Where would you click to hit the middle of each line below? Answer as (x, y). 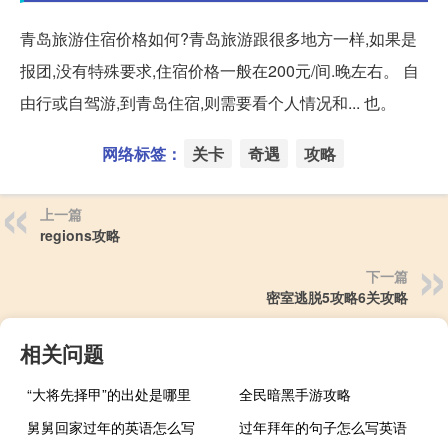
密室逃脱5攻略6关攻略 (337, 296)
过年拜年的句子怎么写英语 (323, 426)
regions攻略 (80, 234)
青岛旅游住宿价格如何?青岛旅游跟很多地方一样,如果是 (218, 38)
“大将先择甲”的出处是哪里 (109, 393)
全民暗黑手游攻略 (295, 393)
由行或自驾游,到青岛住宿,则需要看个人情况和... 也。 (208, 102)
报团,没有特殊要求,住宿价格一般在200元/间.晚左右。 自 (219, 70)
